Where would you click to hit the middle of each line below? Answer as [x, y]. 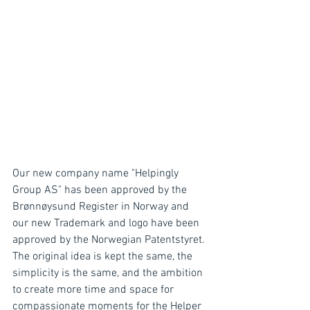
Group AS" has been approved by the [101, 190]
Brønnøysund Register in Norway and [102, 207]
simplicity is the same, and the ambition [109, 273]
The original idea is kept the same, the [104, 257]
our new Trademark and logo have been [107, 224]
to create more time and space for [94, 290]
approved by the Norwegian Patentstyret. [110, 240]
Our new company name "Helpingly [97, 174]
